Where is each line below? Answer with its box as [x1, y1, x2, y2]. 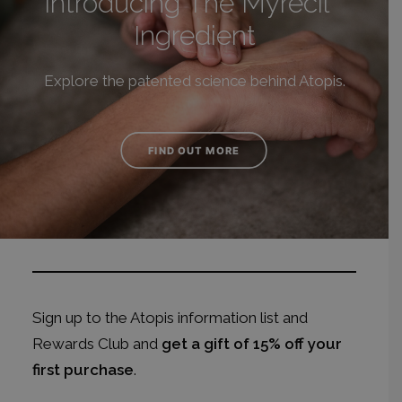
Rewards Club [32, 335, 129, 353]
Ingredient [133, 20, 256, 51]
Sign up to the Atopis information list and [32, 309, 308, 327]
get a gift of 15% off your [162, 335, 342, 353]
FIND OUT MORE [148, 144, 240, 157]
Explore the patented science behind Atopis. [43, 72, 345, 90]
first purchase [32, 361, 134, 379]
